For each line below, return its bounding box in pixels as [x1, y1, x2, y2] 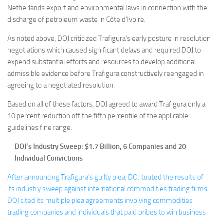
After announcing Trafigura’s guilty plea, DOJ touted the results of [7, 173, 203, 182]
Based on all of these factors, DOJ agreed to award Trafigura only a [7, 100, 205, 109]
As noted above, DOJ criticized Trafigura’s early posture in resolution [7, 34, 211, 43]
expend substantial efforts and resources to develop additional [7, 57, 196, 66]
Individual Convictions [15, 154, 83, 163]
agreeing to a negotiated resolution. [7, 81, 116, 90]
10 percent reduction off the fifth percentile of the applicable [7, 111, 188, 120]
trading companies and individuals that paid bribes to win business [7, 208, 206, 217]
